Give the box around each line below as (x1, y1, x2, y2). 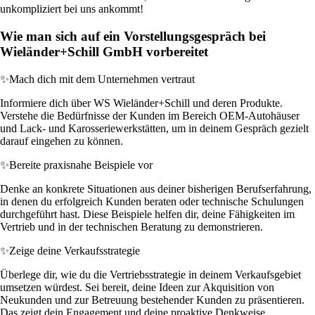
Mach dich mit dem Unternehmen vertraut (9, 72, 195, 85)
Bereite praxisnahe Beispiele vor (9, 158, 153, 171)
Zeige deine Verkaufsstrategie (9, 244, 140, 257)
